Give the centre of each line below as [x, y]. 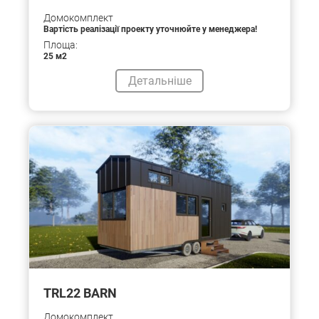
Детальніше [159, 81]
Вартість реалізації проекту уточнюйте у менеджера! [150, 29]
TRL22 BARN [80, 293]
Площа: [61, 45]
